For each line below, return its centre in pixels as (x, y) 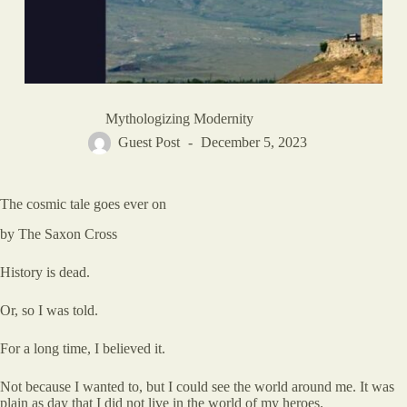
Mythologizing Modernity (179, 119)
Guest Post (149, 143)
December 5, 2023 (253, 143)
